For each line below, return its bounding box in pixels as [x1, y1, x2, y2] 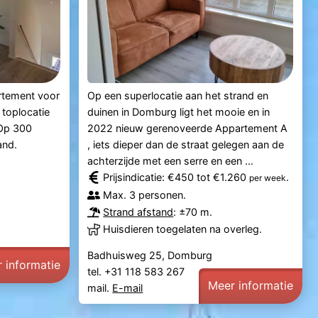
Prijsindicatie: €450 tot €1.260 [103, 171, 250, 184]
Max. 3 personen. [103, 189, 187, 202]
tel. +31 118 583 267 [87, 265, 188, 278]
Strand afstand [103, 206, 174, 219]
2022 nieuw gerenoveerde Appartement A [87, 122, 288, 135]
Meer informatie [208, 278, 294, 293]
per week [249, 172, 287, 184]
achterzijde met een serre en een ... [87, 155, 254, 168]
